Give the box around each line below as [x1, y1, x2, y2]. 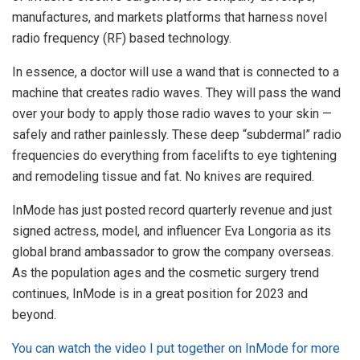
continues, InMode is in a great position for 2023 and [12, 286, 308, 302]
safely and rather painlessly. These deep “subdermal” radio [12, 127, 342, 143]
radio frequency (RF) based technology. [12, 31, 235, 47]
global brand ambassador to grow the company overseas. [12, 244, 333, 260]
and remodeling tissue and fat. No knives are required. [12, 169, 317, 185]
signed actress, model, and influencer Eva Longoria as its [12, 223, 331, 239]
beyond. [12, 307, 56, 323]
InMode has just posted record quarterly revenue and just [12, 202, 332, 219]
